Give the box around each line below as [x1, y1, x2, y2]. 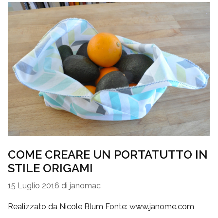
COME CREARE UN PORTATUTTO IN [8, 147, 208, 162]
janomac [70, 181, 101, 190]
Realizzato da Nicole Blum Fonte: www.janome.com [8, 201, 194, 211]
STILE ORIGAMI [8, 161, 93, 175]
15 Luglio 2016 [8, 181, 59, 190]
